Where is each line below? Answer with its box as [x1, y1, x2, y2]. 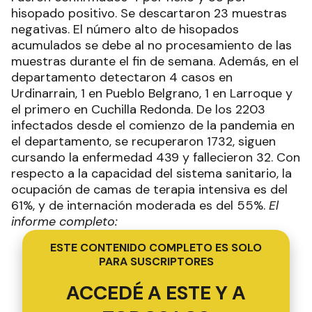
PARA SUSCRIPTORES [98, 253, 214, 269]
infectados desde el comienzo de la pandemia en [11, 116, 295, 134]
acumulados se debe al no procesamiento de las [11, 36, 292, 54]
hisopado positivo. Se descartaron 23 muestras [11, 4, 287, 22]
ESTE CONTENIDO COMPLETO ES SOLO [50, 240, 262, 255]
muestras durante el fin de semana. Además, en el [11, 52, 299, 70]
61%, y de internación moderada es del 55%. [11, 196, 269, 214]
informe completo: [11, 212, 118, 230]
